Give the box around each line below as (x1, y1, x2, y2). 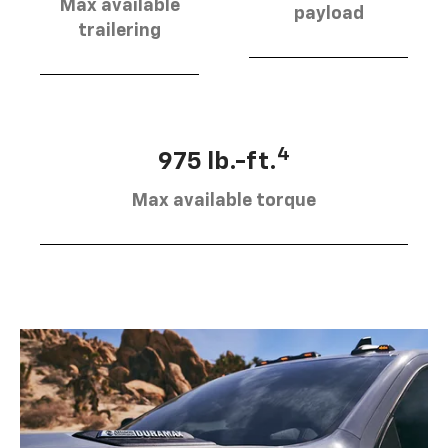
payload (293, 4, 364, 23)
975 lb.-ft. (158, 149, 277, 174)
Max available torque (132, 191, 316, 210)
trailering (78, 21, 161, 40)
